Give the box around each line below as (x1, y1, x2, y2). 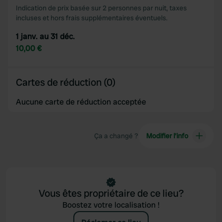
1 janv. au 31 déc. (16, 31, 75, 42)
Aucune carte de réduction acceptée (16, 97, 146, 107)
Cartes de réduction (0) (16, 76, 115, 89)
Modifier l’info (146, 131, 188, 140)
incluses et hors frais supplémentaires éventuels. (16, 13, 167, 22)
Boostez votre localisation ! (62, 200, 160, 210)
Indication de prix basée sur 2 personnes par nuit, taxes (16, 3, 187, 12)
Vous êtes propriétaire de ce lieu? (38, 187, 184, 200)
